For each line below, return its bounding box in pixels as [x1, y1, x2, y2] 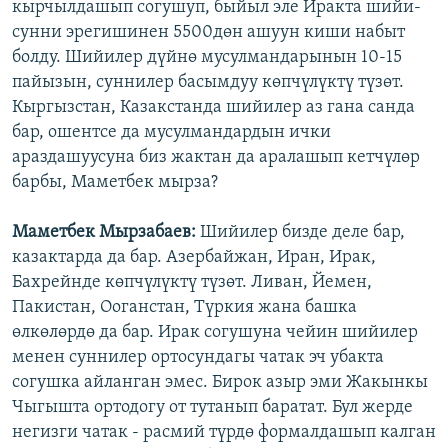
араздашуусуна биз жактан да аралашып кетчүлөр [12, 148, 420, 168]
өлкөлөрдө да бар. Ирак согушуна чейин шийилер [12, 323, 418, 343]
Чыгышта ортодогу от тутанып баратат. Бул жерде [12, 398, 413, 418]
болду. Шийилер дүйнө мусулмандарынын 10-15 [12, 48, 402, 68]
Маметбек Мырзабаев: [12, 223, 196, 243]
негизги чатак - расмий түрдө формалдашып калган [12, 423, 436, 443]
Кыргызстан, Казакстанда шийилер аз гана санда [12, 98, 415, 118]
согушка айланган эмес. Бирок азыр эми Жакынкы [12, 373, 428, 393]
